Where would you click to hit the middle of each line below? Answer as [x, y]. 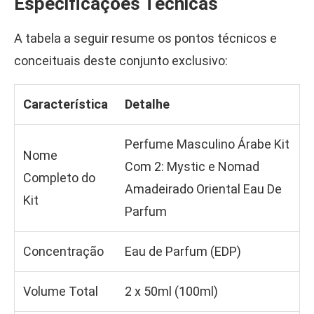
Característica [66, 104]
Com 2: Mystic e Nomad [192, 167]
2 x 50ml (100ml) [171, 292]
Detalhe [147, 104]
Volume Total [61, 292]
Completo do [59, 178]
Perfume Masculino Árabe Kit [207, 144]
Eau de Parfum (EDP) [183, 252]
